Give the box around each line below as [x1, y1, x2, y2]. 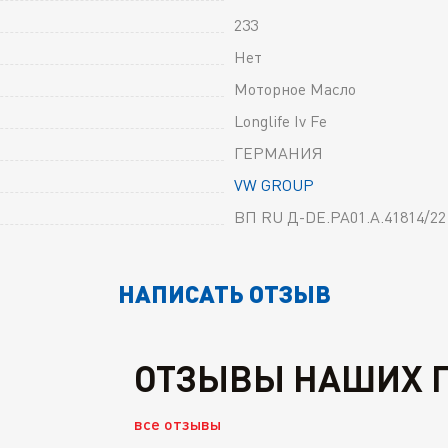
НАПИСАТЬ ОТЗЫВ [117, 277, 331, 308]
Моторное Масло [234, 78, 356, 99]
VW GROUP [234, 174, 314, 195]
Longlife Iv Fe [234, 110, 327, 131]
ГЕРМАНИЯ [234, 142, 323, 163]
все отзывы [134, 413, 221, 433]
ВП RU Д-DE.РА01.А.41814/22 [234, 206, 446, 227]
